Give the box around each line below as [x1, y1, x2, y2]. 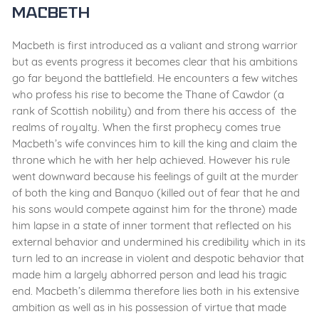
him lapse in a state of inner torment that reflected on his [12, 219, 291, 233]
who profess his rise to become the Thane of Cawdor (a [12, 88, 284, 102]
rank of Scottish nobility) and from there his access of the [12, 104, 296, 118]
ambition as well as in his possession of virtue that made [12, 300, 286, 315]
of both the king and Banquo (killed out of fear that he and [12, 186, 300, 200]
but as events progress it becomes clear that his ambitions [12, 55, 298, 69]
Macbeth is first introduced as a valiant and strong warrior [12, 38, 298, 53]
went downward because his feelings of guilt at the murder [12, 169, 298, 184]
